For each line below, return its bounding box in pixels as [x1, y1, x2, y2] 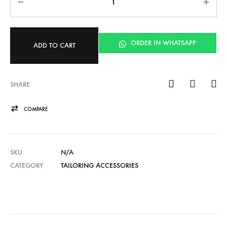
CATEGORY [10, 161, 43, 170]
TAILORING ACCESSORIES [61, 161, 138, 170]
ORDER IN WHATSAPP [129, 39, 196, 47]
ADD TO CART [33, 41, 75, 50]
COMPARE [24, 106, 48, 113]
